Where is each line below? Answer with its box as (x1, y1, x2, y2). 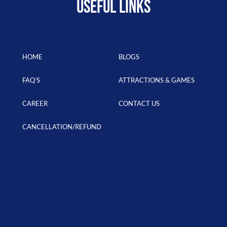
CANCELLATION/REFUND (22, 122, 101, 131)
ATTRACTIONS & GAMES (118, 75, 195, 84)
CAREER (22, 99, 48, 107)
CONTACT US (118, 99, 160, 107)
